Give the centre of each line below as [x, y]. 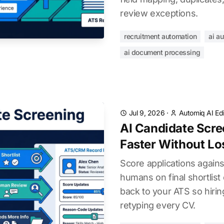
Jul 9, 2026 [147, 113]
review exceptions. [159, 13]
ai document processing [162, 52]
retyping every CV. [158, 205]
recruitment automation [160, 36]
